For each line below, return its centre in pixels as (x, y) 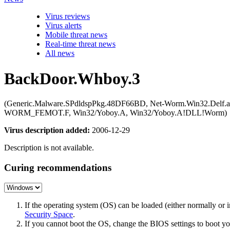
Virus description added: (47, 130)
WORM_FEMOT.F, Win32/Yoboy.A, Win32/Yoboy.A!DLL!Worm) (116, 113)
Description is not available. (49, 148)
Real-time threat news (80, 44)
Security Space (49, 215)
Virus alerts (63, 26)
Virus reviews (68, 16)
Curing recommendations (58, 167)
